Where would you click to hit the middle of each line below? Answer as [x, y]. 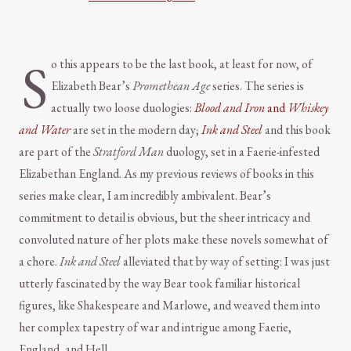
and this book [297, 130]
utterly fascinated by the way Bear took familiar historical [159, 284]
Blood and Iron [230, 108]
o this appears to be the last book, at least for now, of [182, 64]
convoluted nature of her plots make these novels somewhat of [174, 240]
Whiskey [308, 108]
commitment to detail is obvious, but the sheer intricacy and [165, 218]
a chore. [39, 262]
